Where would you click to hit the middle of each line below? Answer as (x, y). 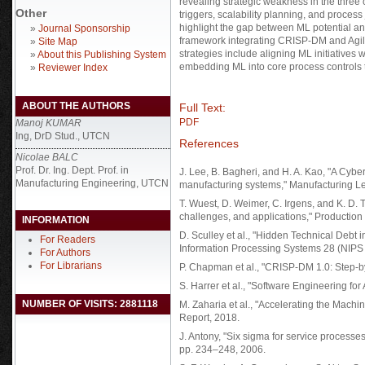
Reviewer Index (73, 68)
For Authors (65, 252)
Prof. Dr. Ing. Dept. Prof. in (72, 170)
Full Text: (202, 107)
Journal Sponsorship (84, 29)
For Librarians (71, 265)
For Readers (68, 239)
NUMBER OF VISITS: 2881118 (90, 303)
